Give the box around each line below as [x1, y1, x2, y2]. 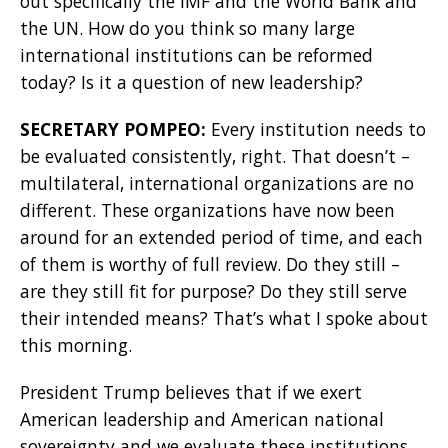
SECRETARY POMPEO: [20, 116, 211, 141]
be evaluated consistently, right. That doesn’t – [20, 143, 410, 168]
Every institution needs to [211, 116, 426, 141]
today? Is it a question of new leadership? [20, 69, 363, 94]
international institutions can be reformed [20, 42, 373, 67]
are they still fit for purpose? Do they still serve [20, 278, 407, 303]
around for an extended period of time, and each [20, 224, 423, 249]
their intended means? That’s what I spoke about [20, 305, 428, 330]
